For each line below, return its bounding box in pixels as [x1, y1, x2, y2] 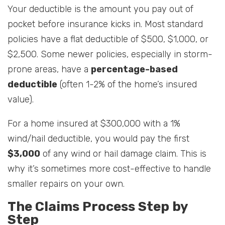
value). [8, 94, 34, 105]
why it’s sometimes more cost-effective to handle [8, 163, 211, 175]
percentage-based [91, 64, 178, 75]
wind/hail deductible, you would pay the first [8, 133, 189, 145]
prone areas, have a [8, 64, 91, 75]
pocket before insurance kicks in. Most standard [8, 19, 203, 30]
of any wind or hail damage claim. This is [40, 148, 206, 160]
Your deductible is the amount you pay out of [8, 4, 193, 15]
